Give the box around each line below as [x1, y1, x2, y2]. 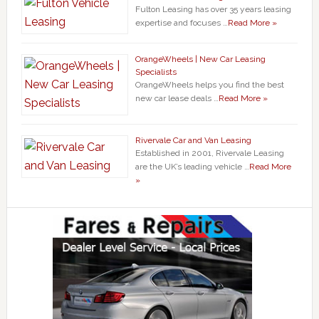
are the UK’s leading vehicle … [135, 162, 249, 172]
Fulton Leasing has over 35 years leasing [135, 4, 291, 14]
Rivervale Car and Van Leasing [135, 135, 251, 145]
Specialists [135, 67, 177, 77]
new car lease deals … [135, 93, 219, 103]
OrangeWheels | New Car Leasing [135, 54, 266, 64]
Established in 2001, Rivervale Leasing [135, 148, 284, 158]
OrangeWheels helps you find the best [135, 80, 284, 90]
